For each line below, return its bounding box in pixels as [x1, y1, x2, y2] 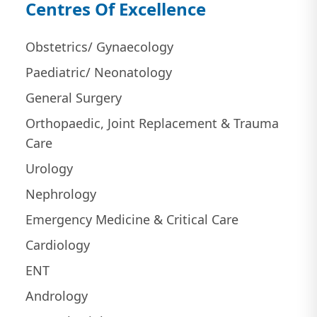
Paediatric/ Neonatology [25, 64, 172, 81]
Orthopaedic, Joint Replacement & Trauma [25, 115, 279, 132]
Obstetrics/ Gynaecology [25, 38, 173, 56]
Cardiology [25, 236, 90, 254]
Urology [25, 160, 73, 178]
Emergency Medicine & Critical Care [25, 211, 238, 229]
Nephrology [25, 185, 96, 203]
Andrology [25, 287, 88, 305]
